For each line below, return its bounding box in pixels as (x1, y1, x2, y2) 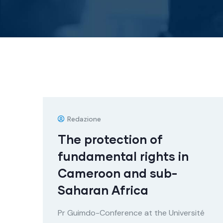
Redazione (67, 114, 101, 123)
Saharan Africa (58, 183, 148, 197)
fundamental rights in (58, 149, 189, 163)
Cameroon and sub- (58, 166, 177, 180)
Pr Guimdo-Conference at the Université (58, 208, 205, 218)
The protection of (58, 132, 163, 146)
